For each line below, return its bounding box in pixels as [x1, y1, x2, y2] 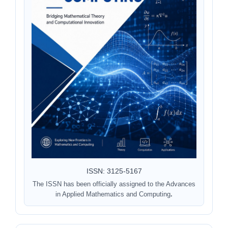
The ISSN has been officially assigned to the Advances [33, 180, 195, 188]
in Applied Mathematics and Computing [55, 190, 170, 198]
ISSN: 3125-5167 [86, 166, 142, 175]
